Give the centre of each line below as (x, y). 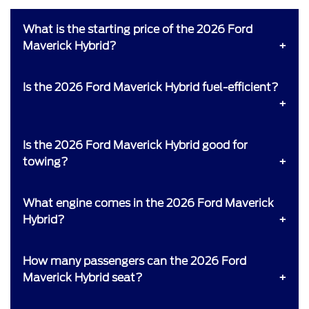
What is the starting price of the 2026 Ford (138, 29)
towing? (46, 161)
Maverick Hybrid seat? (83, 277)
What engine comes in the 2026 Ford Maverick (148, 203)
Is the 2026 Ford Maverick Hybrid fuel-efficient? (151, 87)
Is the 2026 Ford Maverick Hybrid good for (135, 145)
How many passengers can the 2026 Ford (134, 261)
